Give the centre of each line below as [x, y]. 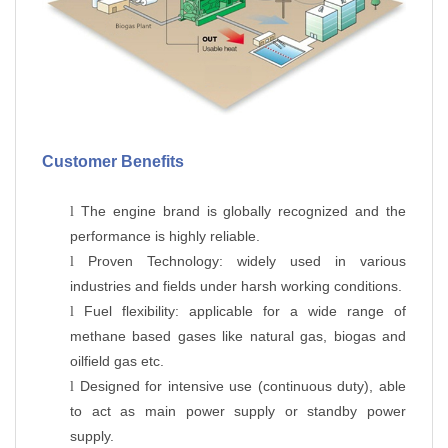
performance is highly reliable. [165, 235]
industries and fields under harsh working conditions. [236, 285]
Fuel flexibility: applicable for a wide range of [245, 310]
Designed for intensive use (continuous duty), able [243, 385]
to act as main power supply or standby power [238, 410]
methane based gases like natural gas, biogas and [238, 335]
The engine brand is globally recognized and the [243, 210]
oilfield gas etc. [117, 360]
